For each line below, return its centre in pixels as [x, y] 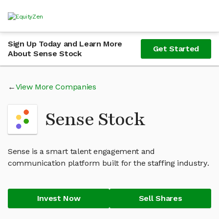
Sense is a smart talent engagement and [81, 151]
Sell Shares [160, 198]
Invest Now [59, 198]
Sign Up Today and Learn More [65, 44]
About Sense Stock [45, 54]
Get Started [176, 49]
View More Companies [56, 87]
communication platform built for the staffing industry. [109, 163]
